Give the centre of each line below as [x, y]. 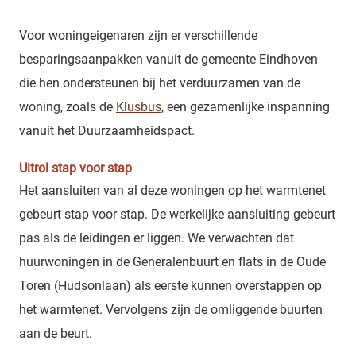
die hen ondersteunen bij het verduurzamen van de [160, 83]
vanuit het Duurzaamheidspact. [107, 131]
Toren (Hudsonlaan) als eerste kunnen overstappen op [170, 286]
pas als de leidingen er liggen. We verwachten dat [157, 238]
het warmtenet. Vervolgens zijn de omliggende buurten [171, 310]
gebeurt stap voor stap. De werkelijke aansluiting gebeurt [177, 215]
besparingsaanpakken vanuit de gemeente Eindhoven [168, 60]
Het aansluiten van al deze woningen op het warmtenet [172, 191]
